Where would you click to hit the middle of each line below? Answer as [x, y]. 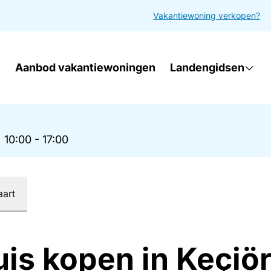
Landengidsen [207, 67]
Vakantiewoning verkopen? [207, 15]
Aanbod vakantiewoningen [85, 67]
